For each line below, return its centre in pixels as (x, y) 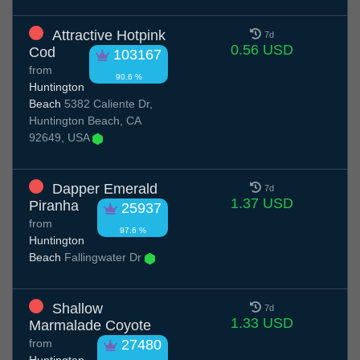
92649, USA (61, 138)
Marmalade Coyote (90, 326)
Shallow (78, 309)
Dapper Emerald (105, 189)
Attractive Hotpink (109, 36)
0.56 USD (262, 50)
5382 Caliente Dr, (107, 104)
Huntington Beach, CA (85, 121)
